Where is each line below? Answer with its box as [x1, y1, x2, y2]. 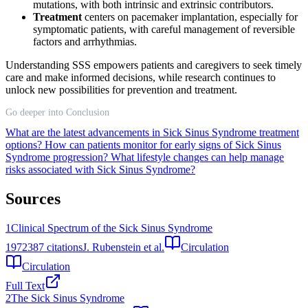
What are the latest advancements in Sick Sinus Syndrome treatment [5, 126, 299, 139]
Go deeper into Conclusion [5, 107, 109, 118]
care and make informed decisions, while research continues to [5, 71, 276, 84]
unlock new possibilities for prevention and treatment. [5, 84, 237, 96]
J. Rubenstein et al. [82, 241, 164, 254]
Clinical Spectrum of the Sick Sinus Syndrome [11, 222, 212, 234]
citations [44, 241, 82, 254]
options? [5, 139, 45, 151]
